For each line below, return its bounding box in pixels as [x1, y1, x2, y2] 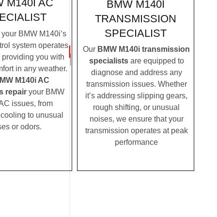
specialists [89, 57, 128, 65]
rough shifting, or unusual [93, 103, 180, 112]
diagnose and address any [91, 68, 182, 77]
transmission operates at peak [85, 126, 188, 135]
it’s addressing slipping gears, [85, 92, 187, 100]
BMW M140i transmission [97, 45, 190, 54]
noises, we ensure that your [89, 115, 184, 124]
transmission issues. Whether [86, 80, 187, 89]
